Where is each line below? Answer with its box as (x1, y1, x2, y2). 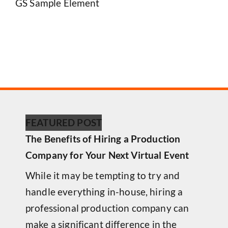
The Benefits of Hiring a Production (25, 133, 181, 145)
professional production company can (25, 202, 189, 214)
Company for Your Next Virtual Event (25, 149, 189, 161)
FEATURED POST (25, 117, 102, 129)
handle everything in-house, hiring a (25, 186, 183, 198)
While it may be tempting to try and (25, 169, 180, 182)
